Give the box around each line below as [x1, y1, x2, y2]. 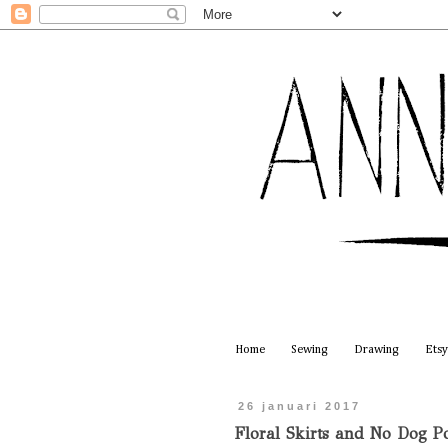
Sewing [291, 344, 328, 357]
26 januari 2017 [238, 400, 362, 413]
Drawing [354, 344, 399, 357]
